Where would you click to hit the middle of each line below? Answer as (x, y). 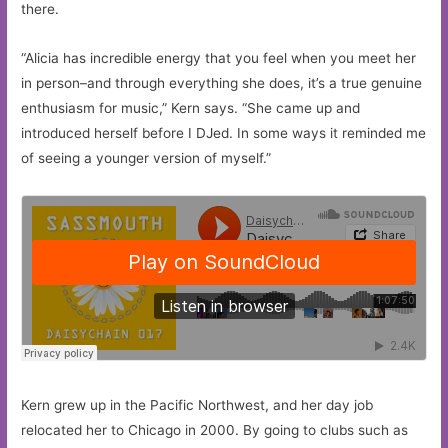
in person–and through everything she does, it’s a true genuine (222, 82)
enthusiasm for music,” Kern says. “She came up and (191, 107)
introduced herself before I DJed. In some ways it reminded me (224, 132)
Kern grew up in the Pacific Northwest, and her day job (197, 404)
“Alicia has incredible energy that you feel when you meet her (219, 57)
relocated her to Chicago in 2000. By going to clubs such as (215, 429)
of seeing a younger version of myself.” (146, 157)
